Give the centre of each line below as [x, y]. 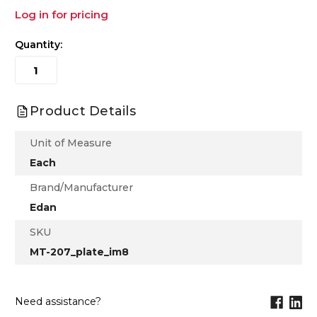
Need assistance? [58, 302]
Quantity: [39, 45]
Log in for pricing [62, 15]
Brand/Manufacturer [81, 188]
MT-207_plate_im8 [79, 252]
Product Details [83, 111]
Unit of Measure [71, 143]
